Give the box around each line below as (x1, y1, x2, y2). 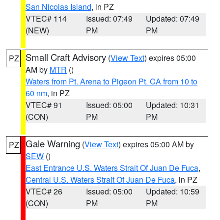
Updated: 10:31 (146, 99, 200, 110)
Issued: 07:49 (85, 13, 133, 24)
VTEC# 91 (26, 99, 62, 110)
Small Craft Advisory (26, 51, 106, 63)
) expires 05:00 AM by (118, 138, 194, 150)
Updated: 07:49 (146, 13, 200, 24)
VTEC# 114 (26, 13, 67, 24)
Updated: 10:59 (146, 186, 200, 197)
